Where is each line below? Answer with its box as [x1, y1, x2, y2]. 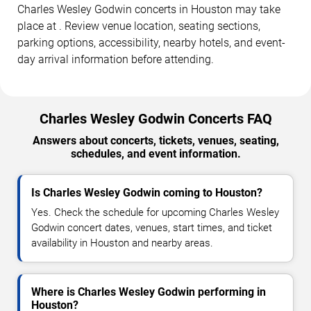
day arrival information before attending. [17, 53, 214, 67]
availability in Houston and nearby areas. [31, 237, 213, 250]
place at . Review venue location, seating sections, [17, 19, 260, 33]
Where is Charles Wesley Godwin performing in [31, 285, 266, 299]
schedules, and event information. [70, 147, 241, 161]
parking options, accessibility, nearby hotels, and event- [17, 36, 285, 50]
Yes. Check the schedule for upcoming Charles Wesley [31, 206, 279, 219]
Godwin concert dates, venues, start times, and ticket [31, 221, 272, 235]
